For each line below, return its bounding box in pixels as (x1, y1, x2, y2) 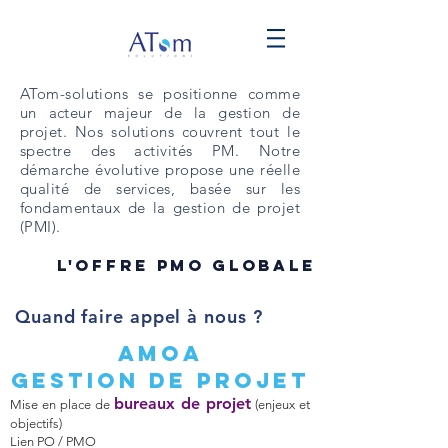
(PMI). (20, 217, 61, 236)
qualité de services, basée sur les (20, 179, 300, 198)
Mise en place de (10, 397, 114, 412)
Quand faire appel (15, 305, 182, 328)
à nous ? (187, 305, 269, 328)
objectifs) (10, 416, 62, 431)
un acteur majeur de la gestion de (20, 103, 300, 122)
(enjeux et (255, 397, 310, 412)
